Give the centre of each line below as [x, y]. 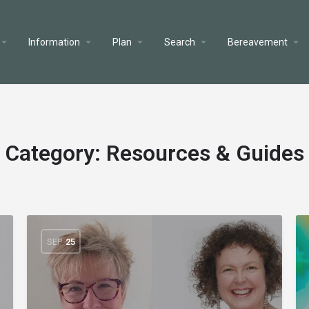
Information [54, 42]
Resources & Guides [205, 153]
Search [179, 42]
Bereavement [257, 42]
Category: [56, 153]
